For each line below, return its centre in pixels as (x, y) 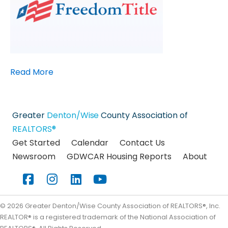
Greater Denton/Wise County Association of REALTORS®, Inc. (122, 206)
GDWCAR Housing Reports (119, 157)
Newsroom (34, 157)
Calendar (90, 143)
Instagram (62, 175)
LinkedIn (81, 175)
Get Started (36, 143)
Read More (32, 72)
